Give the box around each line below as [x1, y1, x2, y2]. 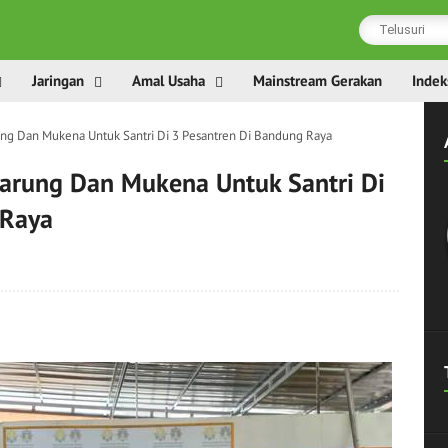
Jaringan [32, 71, 84, 90]
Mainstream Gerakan [253, 71, 382, 90]
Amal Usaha [132, 71, 205, 90]
